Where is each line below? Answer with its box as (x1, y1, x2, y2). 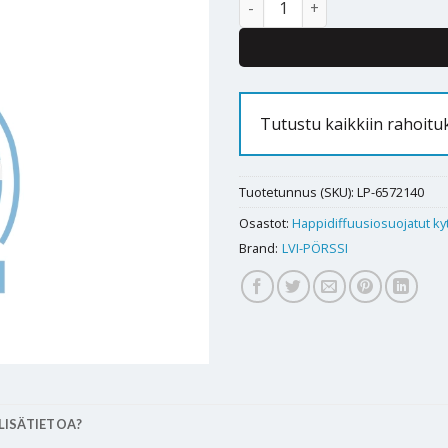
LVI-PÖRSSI (282, 238, 348, 257)
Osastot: (239, 213, 292, 232)
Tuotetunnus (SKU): (239, 182, 357, 201)
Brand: (239, 238, 278, 257)
